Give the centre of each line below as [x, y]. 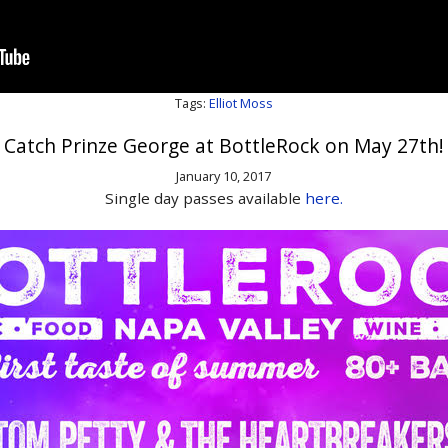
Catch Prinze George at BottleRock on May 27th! [223, 146]
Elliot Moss [240, 103]
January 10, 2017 [224, 176]
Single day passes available [204, 198]
